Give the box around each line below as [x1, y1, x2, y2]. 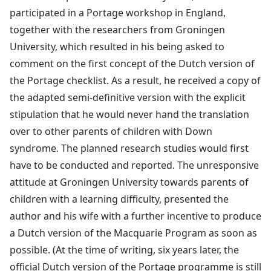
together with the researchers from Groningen [10, 22, 225, 36]
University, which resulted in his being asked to [10, 39, 224, 53]
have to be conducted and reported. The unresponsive [10, 158, 259, 172]
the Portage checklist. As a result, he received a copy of [10, 73, 261, 87]
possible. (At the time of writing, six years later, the [10, 243, 239, 256]
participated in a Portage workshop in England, [10, 5, 226, 19]
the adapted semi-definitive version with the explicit [10, 90, 246, 104]
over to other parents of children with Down [10, 124, 212, 138]
